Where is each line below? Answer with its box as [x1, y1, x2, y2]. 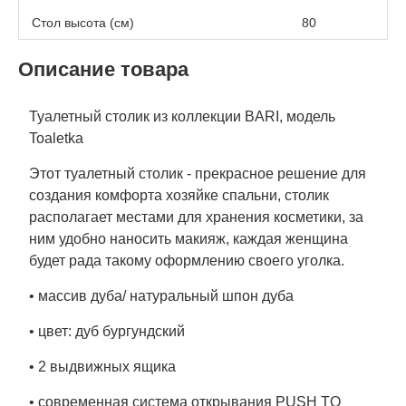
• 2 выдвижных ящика [29, 358, 176, 374]
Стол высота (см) [32, 14, 134, 30]
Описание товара [18, 57, 188, 81]
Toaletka [29, 130, 83, 146]
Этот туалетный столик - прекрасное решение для [29, 165, 366, 181]
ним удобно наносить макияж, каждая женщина [29, 230, 348, 246]
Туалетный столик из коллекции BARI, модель [29, 108, 335, 124]
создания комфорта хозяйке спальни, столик [29, 187, 329, 203]
